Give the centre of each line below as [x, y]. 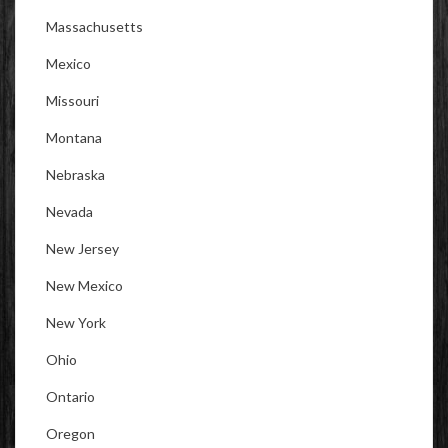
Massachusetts [94, 26]
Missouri [72, 100]
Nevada [69, 211]
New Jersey [82, 248]
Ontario [70, 396]
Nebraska [75, 174]
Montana [74, 137]
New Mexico [84, 285]
